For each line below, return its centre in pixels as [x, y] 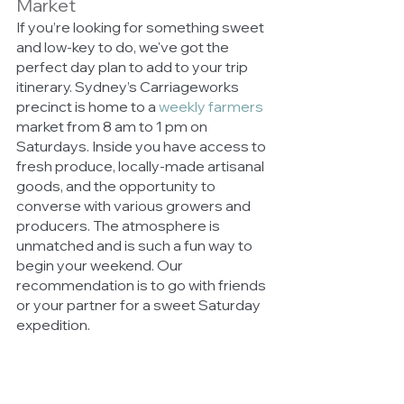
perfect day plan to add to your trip [133, 66]
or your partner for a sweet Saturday [140, 304]
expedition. [55, 324]
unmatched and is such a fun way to [136, 245]
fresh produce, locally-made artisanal [142, 165]
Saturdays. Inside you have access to [142, 146]
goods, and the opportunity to [117, 185]
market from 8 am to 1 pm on [113, 126]
